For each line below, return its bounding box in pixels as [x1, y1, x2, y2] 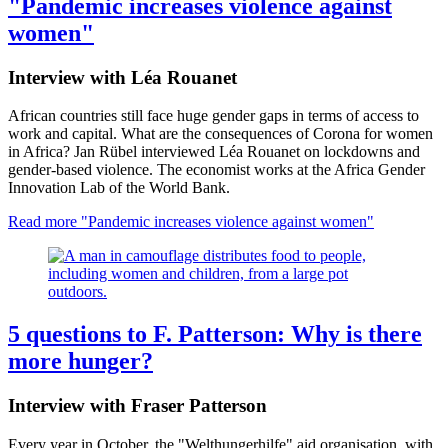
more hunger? [8, 348, 153, 375]
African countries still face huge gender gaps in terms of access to [8, 107, 419, 125]
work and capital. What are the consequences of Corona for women [8, 125, 433, 143]
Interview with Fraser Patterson [8, 395, 267, 417]
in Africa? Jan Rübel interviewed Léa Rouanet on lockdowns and [8, 143, 420, 161]
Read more [8, 213, 77, 231]
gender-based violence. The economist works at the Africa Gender [8, 161, 425, 179]
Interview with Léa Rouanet [8, 66, 237, 88]
